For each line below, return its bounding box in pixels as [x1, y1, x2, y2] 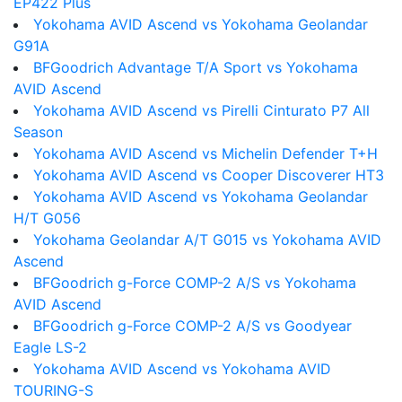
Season [13, 123, 63, 141]
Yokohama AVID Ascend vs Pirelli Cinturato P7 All [33, 101, 370, 119]
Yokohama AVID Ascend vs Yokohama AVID [33, 360, 331, 378]
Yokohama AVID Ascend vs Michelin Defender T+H [33, 144, 378, 162]
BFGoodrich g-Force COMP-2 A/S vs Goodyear [33, 317, 352, 335]
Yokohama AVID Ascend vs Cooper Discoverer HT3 [33, 166, 384, 184]
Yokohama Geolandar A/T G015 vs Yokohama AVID [33, 231, 381, 249]
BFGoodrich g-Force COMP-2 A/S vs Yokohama [33, 274, 356, 292]
